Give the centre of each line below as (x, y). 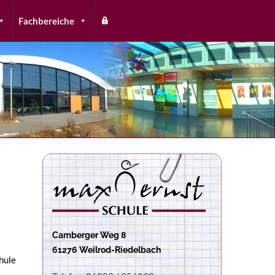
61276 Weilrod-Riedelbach (106, 250)
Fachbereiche (46, 21)
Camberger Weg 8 (89, 235)
